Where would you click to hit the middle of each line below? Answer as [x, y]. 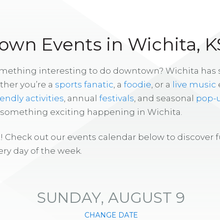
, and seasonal [165, 98]
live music [194, 84]
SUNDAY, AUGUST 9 [111, 197]
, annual [82, 98]
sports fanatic [84, 84]
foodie [137, 84]
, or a [162, 84]
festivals [117, 98]
